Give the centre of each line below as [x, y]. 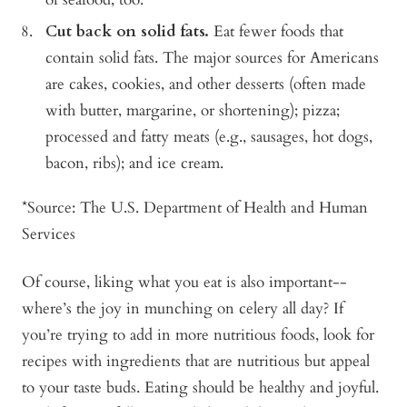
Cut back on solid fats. [127, 32]
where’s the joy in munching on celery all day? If [183, 309]
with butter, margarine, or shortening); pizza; [193, 111]
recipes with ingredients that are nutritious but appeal [196, 362]
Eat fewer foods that [276, 32]
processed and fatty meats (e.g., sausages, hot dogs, [209, 137]
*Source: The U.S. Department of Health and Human [195, 208]
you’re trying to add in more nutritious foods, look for [198, 335]
